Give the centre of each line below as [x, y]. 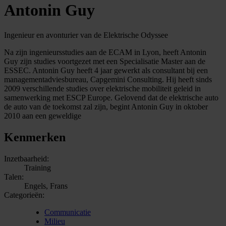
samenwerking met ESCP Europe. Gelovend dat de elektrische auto [111, 97]
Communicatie [68, 212]
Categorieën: [24, 195]
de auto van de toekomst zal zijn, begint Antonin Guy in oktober [106, 106]
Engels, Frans [46, 186]
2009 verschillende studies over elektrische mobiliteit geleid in [102, 88]
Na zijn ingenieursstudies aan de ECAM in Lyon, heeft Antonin [105, 52]
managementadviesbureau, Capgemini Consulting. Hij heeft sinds [108, 79]
